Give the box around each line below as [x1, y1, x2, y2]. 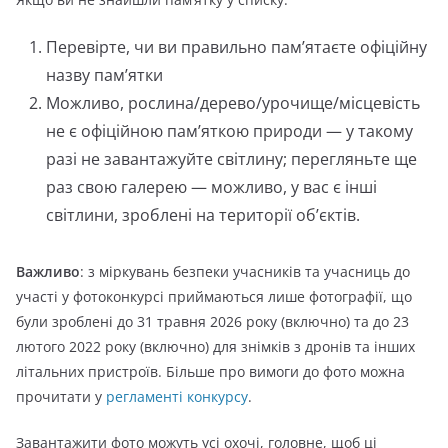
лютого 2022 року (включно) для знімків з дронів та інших [16, 337, 415, 356]
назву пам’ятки [46, 64, 163, 86]
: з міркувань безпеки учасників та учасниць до [80, 262, 410, 281]
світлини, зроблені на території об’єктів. [46, 204, 360, 226]
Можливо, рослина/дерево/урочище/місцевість [46, 92, 420, 114]
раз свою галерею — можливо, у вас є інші [46, 176, 377, 198]
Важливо [16, 262, 80, 281]
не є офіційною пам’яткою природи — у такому [46, 120, 413, 142]
